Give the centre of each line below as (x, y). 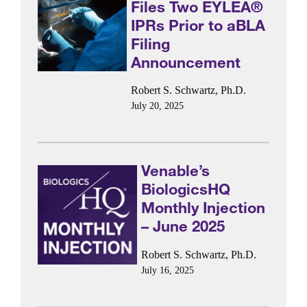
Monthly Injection (203, 208)
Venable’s (175, 171)
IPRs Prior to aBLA (198, 25)
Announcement (186, 62)
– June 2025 (183, 226)
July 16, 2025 (167, 270)
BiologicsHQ (185, 189)
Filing (151, 43)
